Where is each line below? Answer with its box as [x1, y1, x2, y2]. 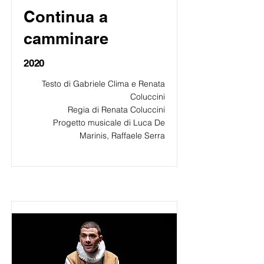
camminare [24, 29, 108, 48]
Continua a [24, 7, 108, 26]
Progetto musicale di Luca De [53, 117, 165, 128]
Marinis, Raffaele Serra [80, 130, 165, 141]
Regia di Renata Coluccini [68, 104, 165, 115]
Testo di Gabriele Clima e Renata [42, 78, 165, 89]
